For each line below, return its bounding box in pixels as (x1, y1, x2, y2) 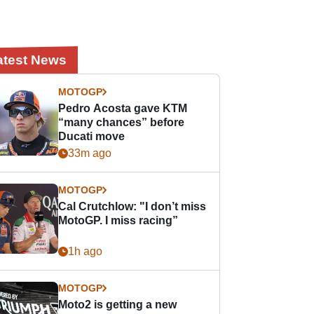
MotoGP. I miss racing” (58, 214, 179, 226)
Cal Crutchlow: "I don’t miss (58, 200, 207, 212)
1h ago (68, 245, 103, 257)
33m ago (68, 147, 112, 159)
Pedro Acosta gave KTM (58, 102, 188, 114)
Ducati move (58, 130, 125, 142)
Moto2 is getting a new (58, 299, 177, 310)
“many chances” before (58, 116, 185, 128)
